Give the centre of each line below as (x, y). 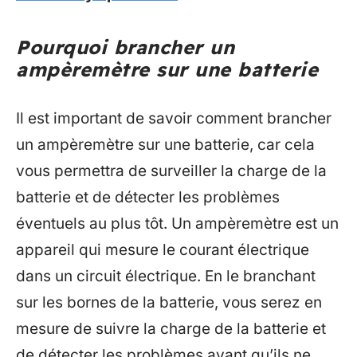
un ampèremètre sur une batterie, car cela (165, 144)
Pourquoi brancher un (125, 47)
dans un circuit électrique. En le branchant (166, 276)
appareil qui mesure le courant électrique (163, 249)
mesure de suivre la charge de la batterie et (171, 328)
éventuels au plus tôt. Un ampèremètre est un (177, 223)
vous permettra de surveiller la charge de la (171, 171)
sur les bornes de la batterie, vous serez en (169, 302)
